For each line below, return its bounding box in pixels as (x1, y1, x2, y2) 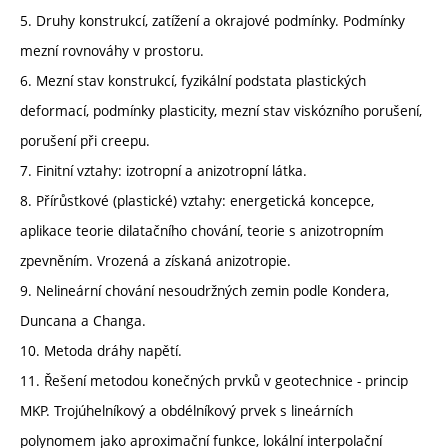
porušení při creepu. (20, 131, 150, 151)
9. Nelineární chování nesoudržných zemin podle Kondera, (20, 281, 389, 301)
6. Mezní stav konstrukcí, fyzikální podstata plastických (20, 71, 366, 91)
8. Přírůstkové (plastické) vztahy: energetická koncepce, (20, 191, 374, 211)
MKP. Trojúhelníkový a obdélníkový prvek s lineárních (20, 401, 353, 421)
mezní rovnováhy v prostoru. (20, 41, 204, 61)
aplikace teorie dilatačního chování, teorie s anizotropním (20, 221, 384, 241)
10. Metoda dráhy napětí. (20, 341, 182, 361)
